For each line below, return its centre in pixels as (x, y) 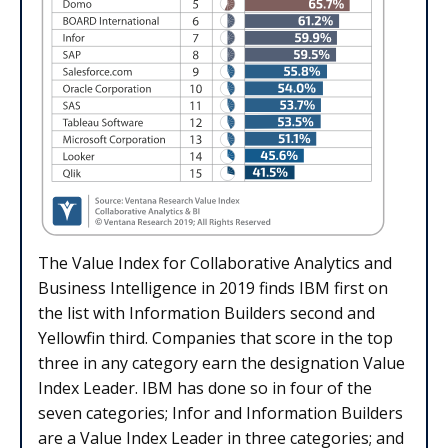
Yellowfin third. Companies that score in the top (215, 338)
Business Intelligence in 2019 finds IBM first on (213, 288)
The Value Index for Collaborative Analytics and (215, 263)
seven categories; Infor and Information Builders (220, 413)
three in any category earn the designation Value (221, 363)
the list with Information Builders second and (206, 313)
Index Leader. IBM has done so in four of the (205, 388)
